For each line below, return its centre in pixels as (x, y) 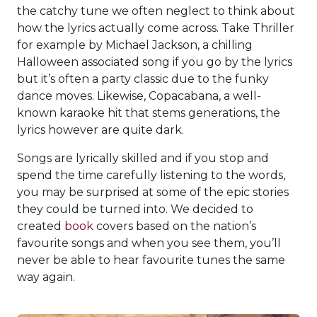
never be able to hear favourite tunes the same (151, 260)
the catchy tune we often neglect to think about (156, 11)
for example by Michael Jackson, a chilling (135, 45)
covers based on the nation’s (175, 226)
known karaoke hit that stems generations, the (149, 113)
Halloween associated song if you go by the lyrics (155, 62)
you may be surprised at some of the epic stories (153, 192)
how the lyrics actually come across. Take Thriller (156, 28)
